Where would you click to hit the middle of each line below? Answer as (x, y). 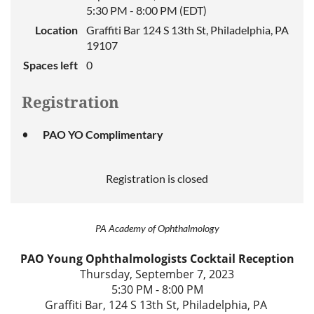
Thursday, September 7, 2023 (157, 274)
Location (56, 30)
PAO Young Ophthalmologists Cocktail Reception (157, 259)
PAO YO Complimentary (103, 134)
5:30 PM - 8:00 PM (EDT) (146, 10)
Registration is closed (157, 178)
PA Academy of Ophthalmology (157, 228)
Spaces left (50, 65)
